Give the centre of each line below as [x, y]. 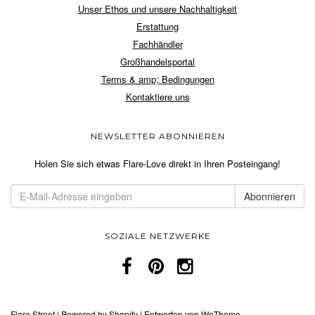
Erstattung [157, 26]
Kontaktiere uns [157, 96]
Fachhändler [157, 44]
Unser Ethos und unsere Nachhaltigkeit [157, 8]
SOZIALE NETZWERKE [157, 236]
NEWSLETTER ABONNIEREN [157, 136]
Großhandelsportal [157, 61]
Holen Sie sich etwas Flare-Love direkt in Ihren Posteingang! [157, 163]
